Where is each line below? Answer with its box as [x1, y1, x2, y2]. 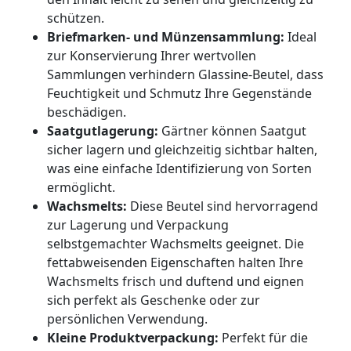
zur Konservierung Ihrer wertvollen [47, 47, 256, 65]
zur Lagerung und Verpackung [47, 216, 229, 234]
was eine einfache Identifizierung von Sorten [47, 160, 312, 178]
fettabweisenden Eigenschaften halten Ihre [47, 254, 303, 272]
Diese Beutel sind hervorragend [127, 197, 318, 215]
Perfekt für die [219, 329, 308, 347]
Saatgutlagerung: [47, 122, 158, 140]
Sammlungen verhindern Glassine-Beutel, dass [47, 66, 324, 84]
